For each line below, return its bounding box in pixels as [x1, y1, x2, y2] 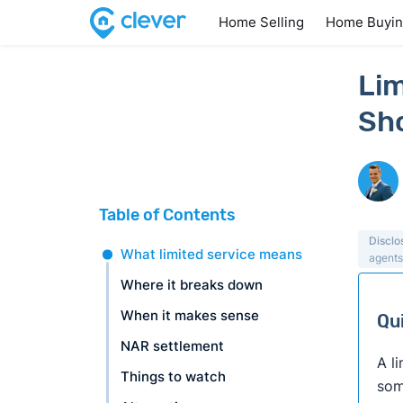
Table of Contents [99, 205, 237, 225]
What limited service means [121, 246, 303, 263]
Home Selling [219, 13, 304, 31]
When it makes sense [121, 307, 260, 324]
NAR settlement [121, 337, 225, 354]
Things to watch [121, 368, 227, 385]
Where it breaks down [121, 276, 264, 293]
